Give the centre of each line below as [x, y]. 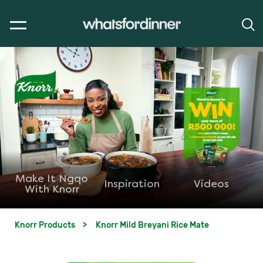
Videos [211, 184]
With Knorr [52, 190]
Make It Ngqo [52, 179]
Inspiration [131, 184]
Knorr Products [45, 225]
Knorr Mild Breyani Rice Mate [152, 225]
